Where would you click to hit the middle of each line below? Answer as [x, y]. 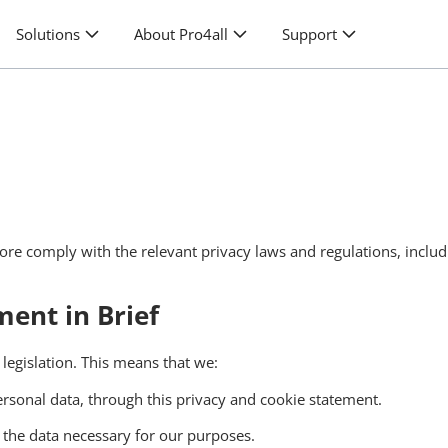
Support [310, 34]
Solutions [48, 34]
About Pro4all [181, 34]
